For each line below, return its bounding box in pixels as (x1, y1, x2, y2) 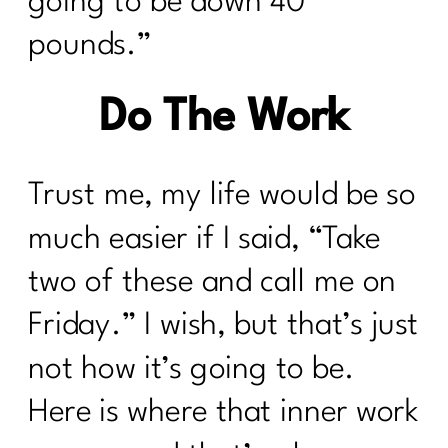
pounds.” (28, 30, 152, 62)
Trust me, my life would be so (28, 180, 416, 212)
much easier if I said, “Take (28, 223, 381, 255)
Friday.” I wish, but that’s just (28, 310, 419, 342)
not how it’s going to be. (28, 354, 356, 385)
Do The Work (98, 96, 350, 140)
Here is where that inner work (28, 397, 418, 429)
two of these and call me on (28, 267, 397, 299)
